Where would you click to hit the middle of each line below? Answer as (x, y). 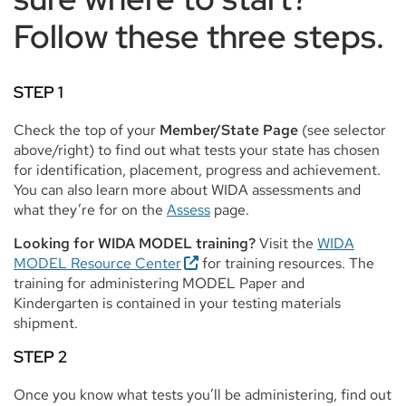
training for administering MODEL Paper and (159, 283)
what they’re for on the (90, 209)
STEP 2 (40, 356)
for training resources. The (286, 263)
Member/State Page (229, 130)
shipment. (46, 323)
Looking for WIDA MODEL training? (135, 243)
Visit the (286, 243)
